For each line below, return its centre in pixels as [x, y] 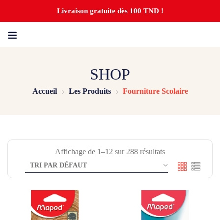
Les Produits [90, 91]
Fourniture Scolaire [155, 91]
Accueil [44, 91]
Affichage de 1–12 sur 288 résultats [110, 151]
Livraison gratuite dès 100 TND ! [110, 11]
